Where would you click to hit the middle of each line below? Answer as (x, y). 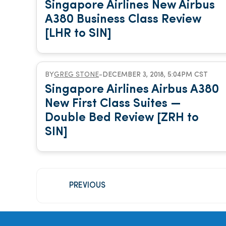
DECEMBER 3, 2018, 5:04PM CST (155, 75)
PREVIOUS (87, 186)
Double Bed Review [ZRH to (122, 118)
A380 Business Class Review (123, 20)
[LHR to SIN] (78, 34)
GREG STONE (76, 75)
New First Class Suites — (113, 104)
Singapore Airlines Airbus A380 (132, 90)
